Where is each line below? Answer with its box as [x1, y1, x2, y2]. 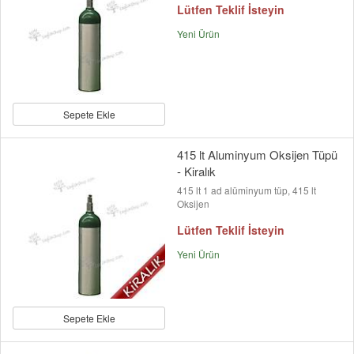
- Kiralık [177, 163, 216, 180]
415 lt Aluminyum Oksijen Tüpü [177, 146, 337, 164]
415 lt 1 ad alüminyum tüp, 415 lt [177, 183, 316, 198]
